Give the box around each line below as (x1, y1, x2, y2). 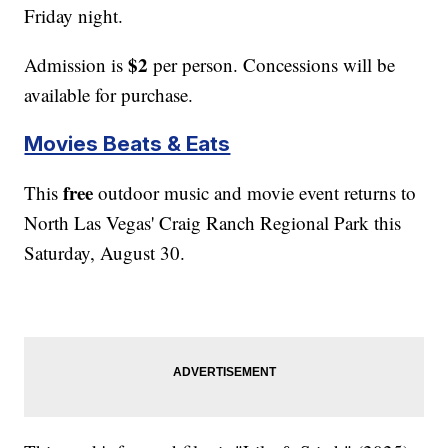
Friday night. (24, 2, 124, 28)
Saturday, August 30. (24, 239, 186, 265)
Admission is (24, 51, 129, 77)
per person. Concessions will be (148, 51, 396, 77)
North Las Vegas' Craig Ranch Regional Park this (24, 209, 402, 235)
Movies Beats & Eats (24, 130, 231, 156)
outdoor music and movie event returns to (93, 179, 417, 205)
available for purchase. (24, 81, 194, 107)
